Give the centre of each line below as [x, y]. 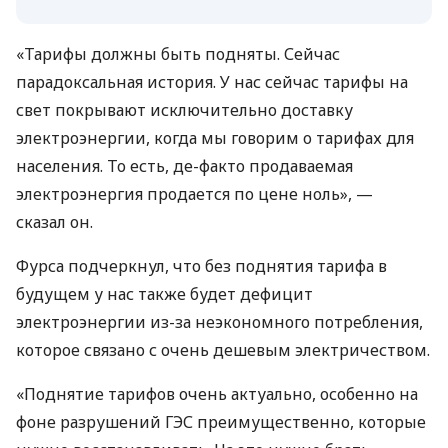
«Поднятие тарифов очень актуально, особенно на [217, 393]
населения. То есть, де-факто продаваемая [184, 165]
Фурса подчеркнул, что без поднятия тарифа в [201, 265]
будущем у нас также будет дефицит [164, 293]
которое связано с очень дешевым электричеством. [223, 349]
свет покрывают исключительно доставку [184, 109]
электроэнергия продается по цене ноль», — [194, 193]
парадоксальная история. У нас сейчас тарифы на [212, 81]
